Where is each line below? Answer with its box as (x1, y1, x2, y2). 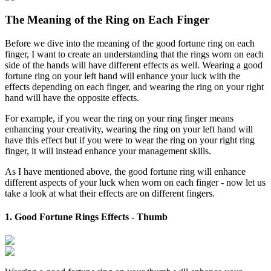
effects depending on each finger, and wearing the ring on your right (5, 81, 264, 92)
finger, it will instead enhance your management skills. (5, 145, 211, 156)
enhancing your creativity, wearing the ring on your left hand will (5, 123, 253, 134)
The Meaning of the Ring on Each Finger (5, 13, 209, 26)
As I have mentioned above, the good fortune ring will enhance (5, 166, 246, 177)
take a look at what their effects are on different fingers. (5, 188, 215, 198)
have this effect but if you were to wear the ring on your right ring (5, 134, 255, 145)
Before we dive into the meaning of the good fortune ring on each (5, 38, 255, 48)
